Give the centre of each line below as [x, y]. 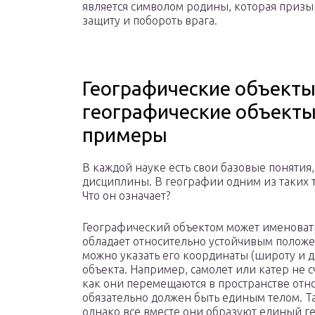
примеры [125, 135]
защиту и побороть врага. [150, 21]
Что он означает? [126, 196]
